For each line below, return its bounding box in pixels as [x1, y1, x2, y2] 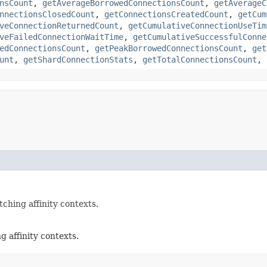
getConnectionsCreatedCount [104, 9, 228, 19]
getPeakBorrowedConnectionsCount [95, 43, 243, 53]
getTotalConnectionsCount [142, 54, 257, 64]
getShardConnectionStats [23, 54, 133, 64]
